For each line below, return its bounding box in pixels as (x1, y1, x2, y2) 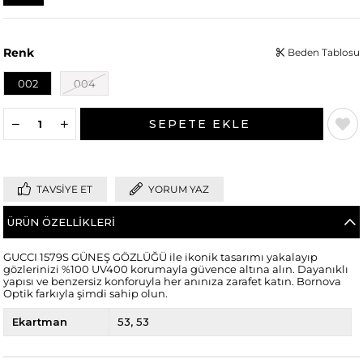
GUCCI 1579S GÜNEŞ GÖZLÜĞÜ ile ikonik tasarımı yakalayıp (3, 251, 318, 264)
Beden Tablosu (284, 46, 360, 59)
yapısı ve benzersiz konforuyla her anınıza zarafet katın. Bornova (3, 275, 342, 288)
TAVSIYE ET (36, 183, 93, 196)
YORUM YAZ (148, 183, 210, 196)
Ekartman (12, 315, 68, 329)
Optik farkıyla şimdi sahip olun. (3, 288, 169, 301)
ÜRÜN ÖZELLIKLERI (7, 216, 116, 229)
